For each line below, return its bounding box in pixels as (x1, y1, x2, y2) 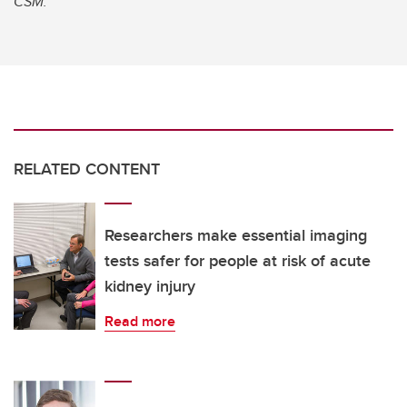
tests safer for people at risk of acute (104, 249, 371, 273)
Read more (104, 311, 175, 333)
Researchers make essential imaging (104, 223, 367, 248)
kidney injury (104, 274, 195, 299)
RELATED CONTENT (14, 157, 160, 182)
